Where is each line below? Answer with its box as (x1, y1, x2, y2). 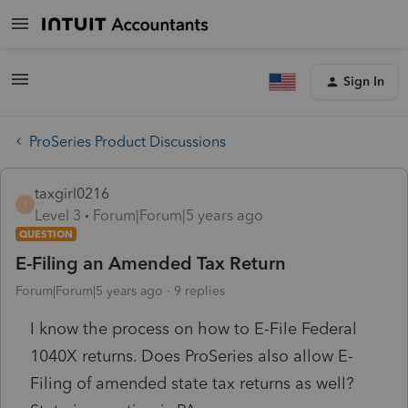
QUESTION (19, 227, 73, 240)
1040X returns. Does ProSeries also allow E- (30, 345, 353, 366)
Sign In (343, 74, 384, 89)
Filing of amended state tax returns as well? (30, 372, 354, 393)
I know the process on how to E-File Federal (30, 318, 357, 339)
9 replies (174, 282, 225, 299)
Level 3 (35, 206, 81, 224)
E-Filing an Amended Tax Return (15, 251, 286, 274)
